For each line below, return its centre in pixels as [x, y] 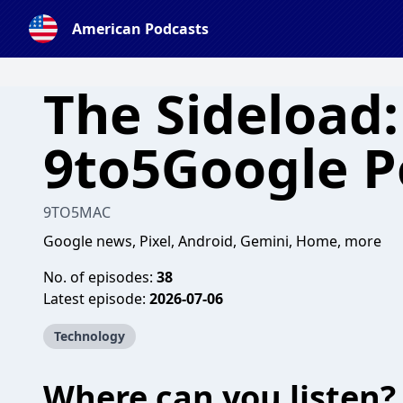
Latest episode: [96, 299]
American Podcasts [140, 29]
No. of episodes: [100, 277]
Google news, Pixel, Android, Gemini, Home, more [212, 241]
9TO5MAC [77, 212]
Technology [90, 336]
